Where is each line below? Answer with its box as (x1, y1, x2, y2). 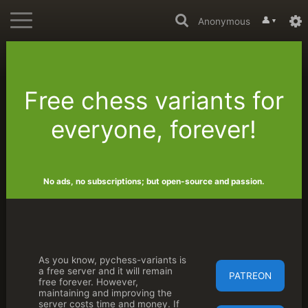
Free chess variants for (23, 86, 284, 115)
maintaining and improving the (38, 287, 172, 298)
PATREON (229, 270, 272, 282)
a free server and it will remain (38, 265, 173, 276)
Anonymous (197, 16, 250, 27)
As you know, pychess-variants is (38, 254, 186, 265)
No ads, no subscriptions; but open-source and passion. (43, 177, 265, 187)
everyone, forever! (51, 115, 257, 144)
